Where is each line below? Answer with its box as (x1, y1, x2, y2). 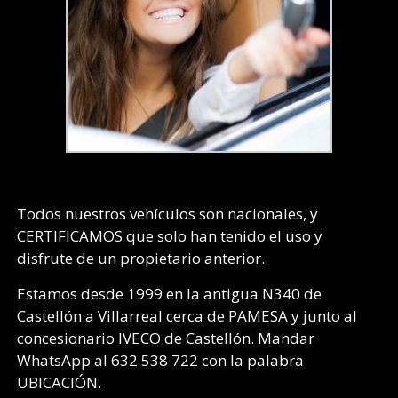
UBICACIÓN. (17, 371, 102, 393)
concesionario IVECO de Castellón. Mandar (17, 327, 315, 348)
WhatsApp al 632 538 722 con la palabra (17, 349, 305, 370)
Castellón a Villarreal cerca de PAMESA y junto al (17, 305, 358, 326)
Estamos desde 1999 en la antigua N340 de (17, 283, 322, 304)
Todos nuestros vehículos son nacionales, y (17, 203, 319, 224)
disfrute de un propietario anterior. (17, 247, 266, 268)
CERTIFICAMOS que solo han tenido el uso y (17, 225, 323, 246)
